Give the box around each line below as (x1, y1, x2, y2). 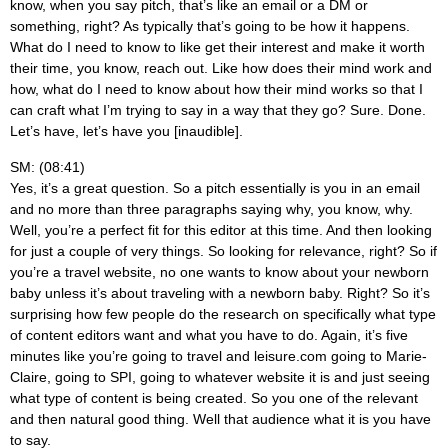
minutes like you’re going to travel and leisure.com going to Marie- (10, 347, 427, 364)
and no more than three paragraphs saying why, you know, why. (10, 200, 413, 217)
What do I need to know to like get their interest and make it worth (10, 39, 425, 56)
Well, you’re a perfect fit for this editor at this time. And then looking (10, 221, 432, 238)
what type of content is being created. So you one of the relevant (10, 389, 418, 406)
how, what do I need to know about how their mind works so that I (10, 81, 423, 98)
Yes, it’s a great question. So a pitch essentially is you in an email (10, 179, 420, 196)
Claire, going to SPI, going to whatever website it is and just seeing (10, 368, 430, 385)
